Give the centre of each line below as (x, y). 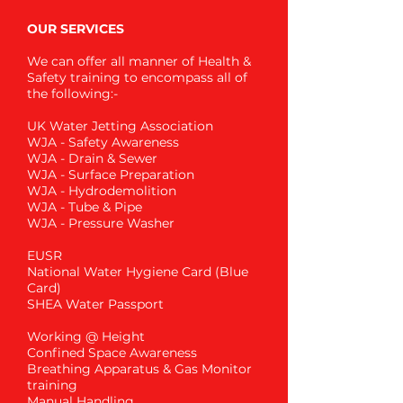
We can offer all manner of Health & (139, 61)
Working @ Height (86, 336)
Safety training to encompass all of (137, 77)
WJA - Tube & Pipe (85, 207)
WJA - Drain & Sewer (92, 158)
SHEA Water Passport (95, 304)
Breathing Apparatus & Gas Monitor (139, 369)
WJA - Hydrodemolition (102, 191)
